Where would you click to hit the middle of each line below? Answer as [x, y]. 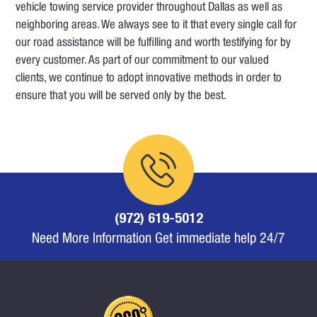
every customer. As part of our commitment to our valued [143, 62]
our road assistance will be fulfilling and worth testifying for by [154, 44]
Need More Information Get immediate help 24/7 [158, 240]
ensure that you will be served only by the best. [121, 97]
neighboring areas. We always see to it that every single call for [156, 26]
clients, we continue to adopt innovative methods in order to [149, 79]
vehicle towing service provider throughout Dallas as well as [149, 8]
